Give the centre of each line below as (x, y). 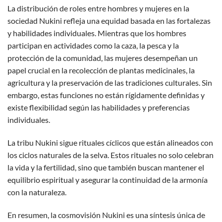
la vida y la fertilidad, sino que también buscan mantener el (106, 167)
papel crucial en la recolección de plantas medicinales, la (101, 70)
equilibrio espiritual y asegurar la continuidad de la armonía (108, 179)
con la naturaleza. (37, 192)
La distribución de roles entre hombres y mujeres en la (98, 8)
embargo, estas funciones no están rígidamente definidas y (106, 95)
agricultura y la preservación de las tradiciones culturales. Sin (110, 82)
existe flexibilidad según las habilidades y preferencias (99, 107)
